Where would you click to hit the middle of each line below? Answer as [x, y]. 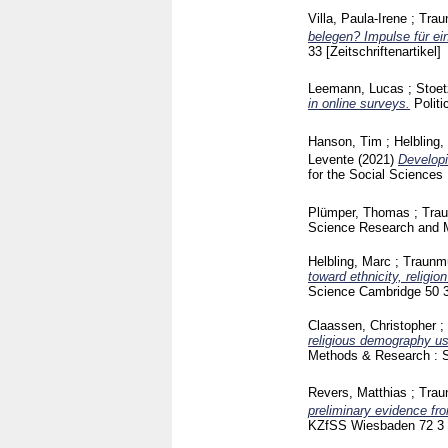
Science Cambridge [366, 291]
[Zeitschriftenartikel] [383, 51]
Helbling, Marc [349, 261]
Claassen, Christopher [372, 325]
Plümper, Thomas [359, 212]
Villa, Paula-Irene [357, 18]
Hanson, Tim [345, 142]
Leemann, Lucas [356, 89]
